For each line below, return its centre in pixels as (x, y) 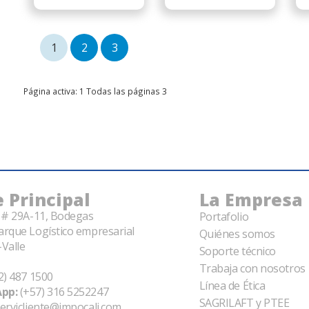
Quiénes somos (237, 233)
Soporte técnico (237, 251)
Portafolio (224, 216)
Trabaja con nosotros (252, 268)
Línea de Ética (232, 285)
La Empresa (251, 199)
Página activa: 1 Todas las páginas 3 (95, 91)
